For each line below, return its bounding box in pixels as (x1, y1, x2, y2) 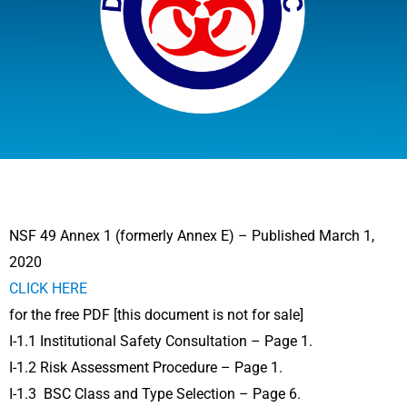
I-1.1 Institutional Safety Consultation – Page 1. (9, 332, 313, 350)
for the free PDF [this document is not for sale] (9, 305, 303, 323)
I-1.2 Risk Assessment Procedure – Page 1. (9, 358, 283, 376)
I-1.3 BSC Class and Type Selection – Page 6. (9, 384, 301, 402)
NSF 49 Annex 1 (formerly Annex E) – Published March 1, (9, 226, 374, 244)
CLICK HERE (9, 279, 91, 297)
